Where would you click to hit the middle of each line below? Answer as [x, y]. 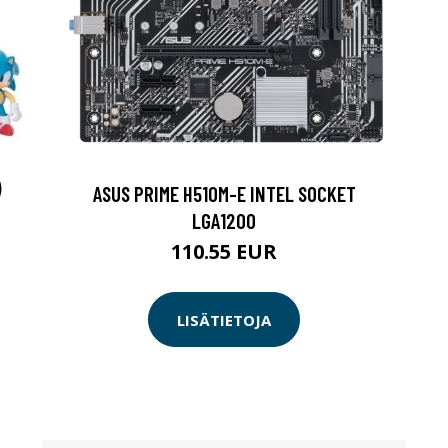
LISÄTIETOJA [224, 319]
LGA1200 [224, 220]
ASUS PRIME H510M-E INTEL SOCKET [224, 193]
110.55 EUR [224, 251]
